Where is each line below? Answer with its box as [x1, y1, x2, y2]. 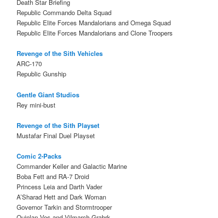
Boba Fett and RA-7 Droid [17, 171, 90, 181]
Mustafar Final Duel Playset [17, 130, 95, 140]
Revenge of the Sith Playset [17, 120, 100, 130]
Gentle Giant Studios [17, 90, 80, 99]
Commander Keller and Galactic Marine [17, 161, 127, 171]
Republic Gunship [17, 69, 67, 79]
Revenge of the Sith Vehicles [17, 49, 103, 58]
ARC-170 [17, 59, 42, 69]
